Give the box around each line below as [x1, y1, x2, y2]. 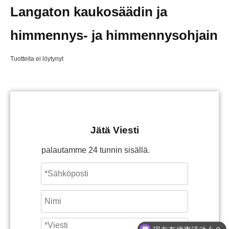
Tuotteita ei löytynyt [10, 55, 63, 62]
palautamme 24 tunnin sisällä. [41, 146, 150, 154]
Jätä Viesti [90, 125, 139, 135]
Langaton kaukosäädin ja [10, 4, 167, 19]
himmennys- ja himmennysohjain [10, 28, 218, 43]
